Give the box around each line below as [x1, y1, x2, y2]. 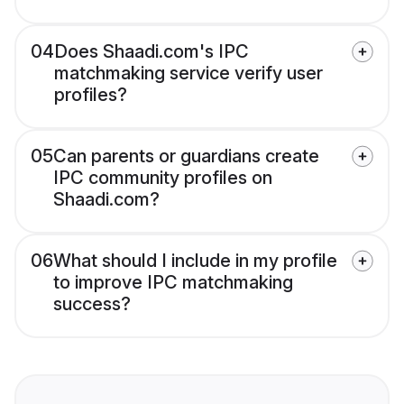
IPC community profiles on [53, 167, 272, 189]
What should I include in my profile [53, 250, 337, 272]
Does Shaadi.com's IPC [54, 41, 249, 63]
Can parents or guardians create [53, 145, 319, 168]
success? [53, 293, 131, 316]
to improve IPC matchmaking [53, 271, 293, 294]
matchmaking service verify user [54, 62, 323, 85]
